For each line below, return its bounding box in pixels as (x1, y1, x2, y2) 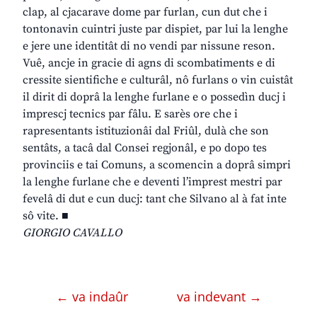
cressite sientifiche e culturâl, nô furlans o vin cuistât (23, 73, 293, 88)
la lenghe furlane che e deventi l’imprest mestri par (23, 175, 282, 190)
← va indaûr (55, 288, 132, 306)
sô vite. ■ (23, 209, 69, 224)
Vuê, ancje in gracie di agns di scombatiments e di (23, 56, 275, 71)
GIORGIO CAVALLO (23, 226, 122, 241)
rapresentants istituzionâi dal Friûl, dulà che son (23, 124, 269, 139)
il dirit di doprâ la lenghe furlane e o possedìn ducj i (23, 90, 286, 105)
